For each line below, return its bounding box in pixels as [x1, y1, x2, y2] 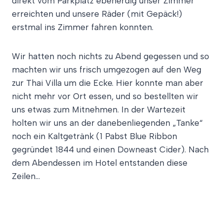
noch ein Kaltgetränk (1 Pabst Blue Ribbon [12, 131, 177, 141]
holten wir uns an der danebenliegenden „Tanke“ [12, 118, 203, 128]
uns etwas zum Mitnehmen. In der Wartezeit [12, 105, 185, 114]
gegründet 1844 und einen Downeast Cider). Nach [12, 145, 209, 154]
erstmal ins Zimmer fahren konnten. [12, 22, 153, 32]
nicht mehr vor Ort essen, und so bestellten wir [12, 91, 198, 101]
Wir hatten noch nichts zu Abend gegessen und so [12, 51, 209, 61]
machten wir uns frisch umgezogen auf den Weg [12, 65, 201, 74]
